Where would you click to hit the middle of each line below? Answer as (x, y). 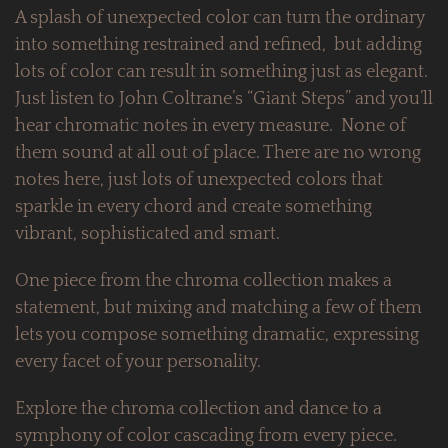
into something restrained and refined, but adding (218, 45)
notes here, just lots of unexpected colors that (199, 180)
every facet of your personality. (138, 362)
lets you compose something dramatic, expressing (217, 335)
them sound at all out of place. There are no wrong (218, 153)
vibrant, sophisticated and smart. (147, 234)
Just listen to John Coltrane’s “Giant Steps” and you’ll (224, 99)
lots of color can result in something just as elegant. (221, 72)
